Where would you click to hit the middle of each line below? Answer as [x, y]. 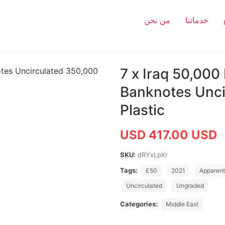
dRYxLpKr [153, 155]
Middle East [182, 204]
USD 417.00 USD [168, 135]
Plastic [142, 110]
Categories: [139, 204]
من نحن [157, 20]
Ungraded [190, 186]
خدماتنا [197, 20]
